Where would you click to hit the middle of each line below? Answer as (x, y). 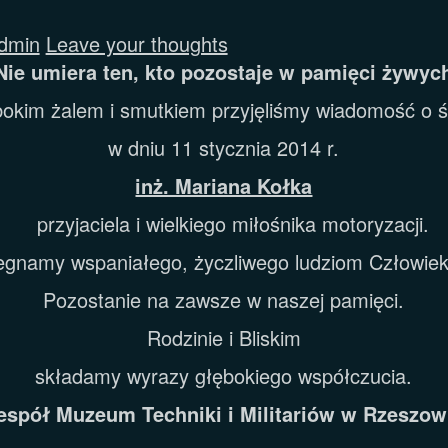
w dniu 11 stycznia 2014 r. (224, 147)
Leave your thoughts (136, 43)
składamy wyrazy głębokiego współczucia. (224, 375)
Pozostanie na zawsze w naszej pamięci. (224, 299)
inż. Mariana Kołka (224, 185)
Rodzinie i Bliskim (223, 337)
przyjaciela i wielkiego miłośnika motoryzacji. (223, 223)
